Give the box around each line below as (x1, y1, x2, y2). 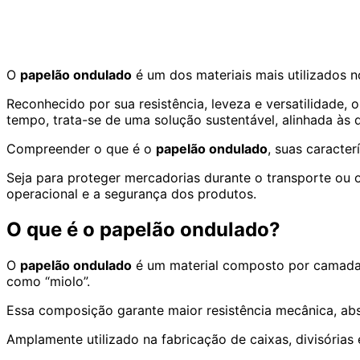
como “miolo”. (6, 272, 90, 289)
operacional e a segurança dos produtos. (6, 185, 256, 202)
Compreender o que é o (6, 140, 156, 157)
